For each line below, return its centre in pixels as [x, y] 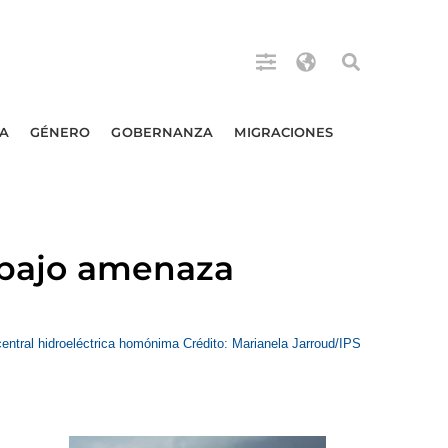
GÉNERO [60, 132]
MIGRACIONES [284, 132]
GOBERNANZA [162, 132]
